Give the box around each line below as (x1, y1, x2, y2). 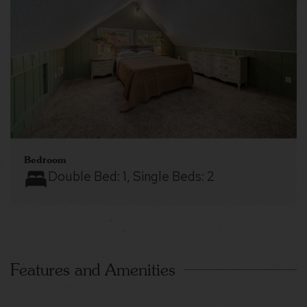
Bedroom (24, 153, 66, 166)
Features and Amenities (10, 260, 175, 280)
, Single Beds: (127, 168, 207, 186)
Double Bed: (48, 168, 123, 186)
